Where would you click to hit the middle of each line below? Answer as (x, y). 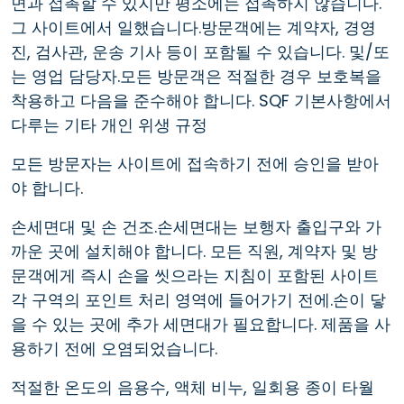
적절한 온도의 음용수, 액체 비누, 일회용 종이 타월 (193, 387)
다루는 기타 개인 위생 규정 (109, 124)
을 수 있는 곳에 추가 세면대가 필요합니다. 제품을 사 (201, 324)
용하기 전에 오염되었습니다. (114, 348)
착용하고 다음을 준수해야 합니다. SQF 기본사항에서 (201, 100)
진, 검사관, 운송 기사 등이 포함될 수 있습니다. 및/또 (200, 51)
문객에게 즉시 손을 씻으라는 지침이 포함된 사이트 (195, 275)
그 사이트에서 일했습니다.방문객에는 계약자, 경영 (193, 27)
